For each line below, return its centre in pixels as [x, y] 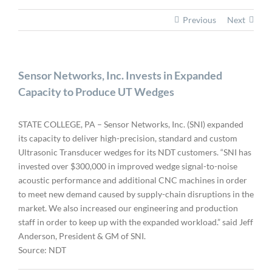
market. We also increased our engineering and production [128, 208]
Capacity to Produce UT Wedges [96, 92]
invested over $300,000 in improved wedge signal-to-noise [128, 166]
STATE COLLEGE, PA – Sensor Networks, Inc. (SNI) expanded [131, 124]
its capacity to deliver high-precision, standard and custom [128, 138]
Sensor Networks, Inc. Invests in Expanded [120, 75]
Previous [199, 20]
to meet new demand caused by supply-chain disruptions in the [136, 194]
